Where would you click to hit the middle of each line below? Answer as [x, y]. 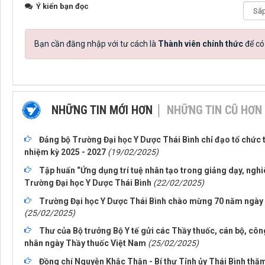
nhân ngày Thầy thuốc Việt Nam [85, 243]
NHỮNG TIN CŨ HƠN [214, 110]
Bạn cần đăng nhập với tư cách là [96, 44]
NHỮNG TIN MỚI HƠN [102, 110]
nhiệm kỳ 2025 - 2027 [65, 152]
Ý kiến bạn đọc [62, 7]
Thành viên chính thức [201, 44]
